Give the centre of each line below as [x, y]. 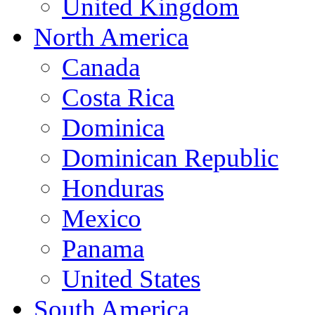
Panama [103, 248]
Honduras [113, 188]
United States [131, 278]
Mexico [102, 218]
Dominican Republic [170, 157]
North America [111, 37]
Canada [101, 67]
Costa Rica [118, 97]
